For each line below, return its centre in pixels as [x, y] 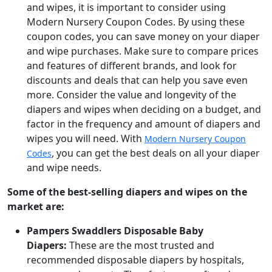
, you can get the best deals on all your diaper [156, 153]
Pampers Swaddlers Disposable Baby [115, 231]
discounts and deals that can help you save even [137, 80]
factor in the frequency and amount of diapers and [144, 124]
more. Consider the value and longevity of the [131, 95]
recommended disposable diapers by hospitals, [135, 260]
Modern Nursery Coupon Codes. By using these [136, 22]
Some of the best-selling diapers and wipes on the [127, 192]
